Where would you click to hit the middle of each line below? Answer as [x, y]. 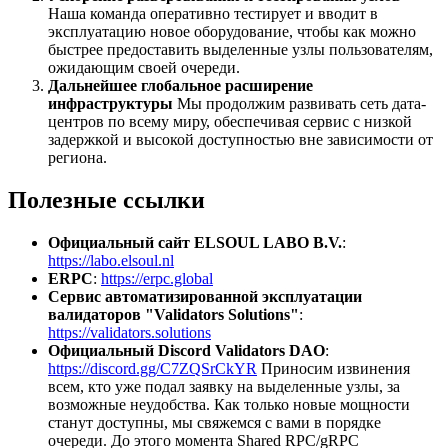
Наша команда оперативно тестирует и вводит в [213, 14]
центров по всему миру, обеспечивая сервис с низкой [230, 122]
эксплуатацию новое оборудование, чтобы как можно [232, 32]
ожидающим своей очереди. [144, 68]
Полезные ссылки [106, 200]
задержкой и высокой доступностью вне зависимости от [240, 140]
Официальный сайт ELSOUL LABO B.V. [195, 242]
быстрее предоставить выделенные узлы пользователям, [240, 50]
